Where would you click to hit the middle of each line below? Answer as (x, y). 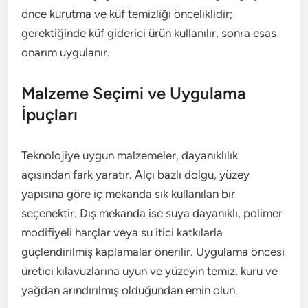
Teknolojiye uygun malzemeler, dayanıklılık (130, 155)
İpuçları (50, 114)
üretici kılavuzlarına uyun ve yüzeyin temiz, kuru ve (150, 271)
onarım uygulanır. (66, 52)
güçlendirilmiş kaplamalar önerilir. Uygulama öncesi (153, 252)
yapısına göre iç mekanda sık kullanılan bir (129, 194)
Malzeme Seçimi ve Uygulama (134, 93)
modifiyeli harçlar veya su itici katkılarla (122, 232)
